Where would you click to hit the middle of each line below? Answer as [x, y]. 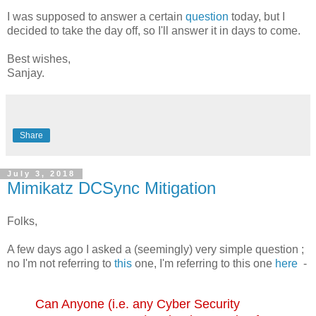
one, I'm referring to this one [203, 264]
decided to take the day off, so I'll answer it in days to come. [154, 30]
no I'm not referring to [61, 264]
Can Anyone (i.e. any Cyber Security [138, 304]
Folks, [22, 221]
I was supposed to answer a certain [96, 16]
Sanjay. [26, 73]
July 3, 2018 [41, 174]
